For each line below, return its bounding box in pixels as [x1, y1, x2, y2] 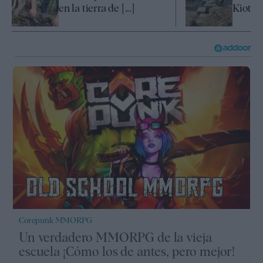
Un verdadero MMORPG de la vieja [19, 229, 212, 245]
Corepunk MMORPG [19, 215, 92, 225]
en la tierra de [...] [59, 2, 134, 15]
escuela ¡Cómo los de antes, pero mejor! [19, 243, 235, 259]
